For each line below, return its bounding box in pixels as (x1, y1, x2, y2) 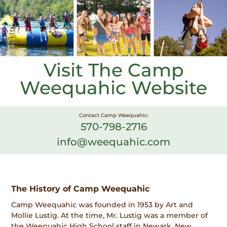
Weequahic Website (20, 76, 207, 99)
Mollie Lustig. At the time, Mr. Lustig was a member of (11, 211, 208, 220)
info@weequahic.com (57, 135, 170, 148)
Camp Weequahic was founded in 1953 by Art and (11, 200, 194, 210)
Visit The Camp (43, 58, 184, 81)
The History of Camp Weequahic (11, 183, 150, 194)
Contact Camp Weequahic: (79, 111, 148, 119)
